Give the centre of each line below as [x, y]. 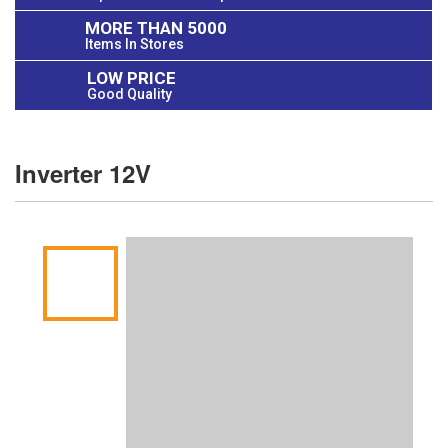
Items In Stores [134, 44]
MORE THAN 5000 [156, 28]
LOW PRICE [131, 78]
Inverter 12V [83, 173]
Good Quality [129, 94]
